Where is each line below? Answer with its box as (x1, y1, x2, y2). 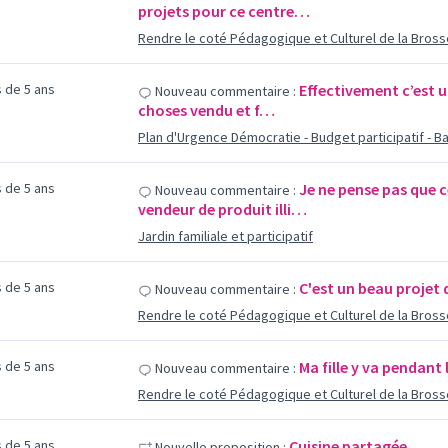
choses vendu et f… (137, 100, 275, 120)
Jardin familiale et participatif (137, 227, 313, 245)
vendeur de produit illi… (137, 199, 307, 219)
